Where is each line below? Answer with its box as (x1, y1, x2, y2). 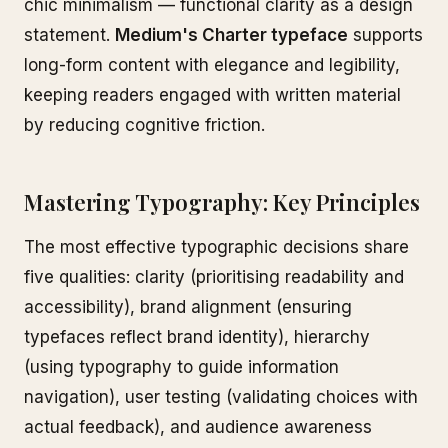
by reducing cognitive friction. (24, 115, 265, 135)
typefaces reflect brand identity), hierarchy (24, 327, 370, 347)
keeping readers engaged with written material (24, 85, 401, 105)
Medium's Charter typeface (115, 25, 348, 45)
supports (348, 25, 423, 45)
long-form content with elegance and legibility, (24, 55, 400, 75)
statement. (24, 25, 115, 45)
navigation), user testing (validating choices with (24, 387, 418, 407)
